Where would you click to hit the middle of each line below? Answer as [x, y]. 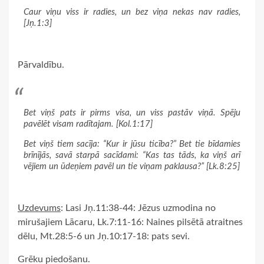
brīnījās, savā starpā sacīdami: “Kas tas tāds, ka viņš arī [132, 155]
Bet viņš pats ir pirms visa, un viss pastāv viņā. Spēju [132, 113]
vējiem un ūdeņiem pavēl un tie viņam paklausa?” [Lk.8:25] [131, 166]
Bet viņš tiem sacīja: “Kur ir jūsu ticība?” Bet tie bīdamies [132, 144]
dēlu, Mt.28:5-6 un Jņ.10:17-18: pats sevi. [104, 236]
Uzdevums [39, 208]
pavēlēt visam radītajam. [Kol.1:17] [88, 124]
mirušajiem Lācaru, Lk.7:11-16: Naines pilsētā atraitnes [130, 222]
